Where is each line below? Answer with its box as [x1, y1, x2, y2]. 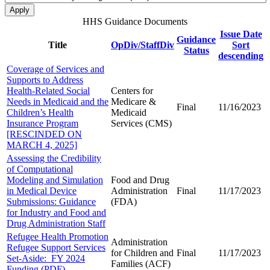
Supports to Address [7, 74, 83, 85]
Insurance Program [7, 118, 78, 128]
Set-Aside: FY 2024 [7, 253, 85, 263]
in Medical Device [7, 185, 77, 196]
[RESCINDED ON [7, 128, 82, 139]
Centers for [111, 85, 153, 96]
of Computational [7, 163, 73, 174]
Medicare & [111, 96, 156, 107]
